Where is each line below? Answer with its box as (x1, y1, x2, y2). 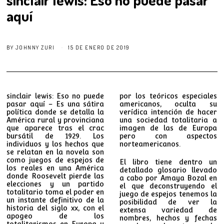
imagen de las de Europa (119, 123, 217, 132)
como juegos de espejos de (6, 155, 104, 164)
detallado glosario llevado (119, 165, 217, 174)
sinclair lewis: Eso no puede (6, 91, 104, 100)
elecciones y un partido (6, 179, 104, 188)
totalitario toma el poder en (6, 187, 104, 196)
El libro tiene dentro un (119, 157, 217, 166)
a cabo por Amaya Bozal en (119, 173, 217, 182)
